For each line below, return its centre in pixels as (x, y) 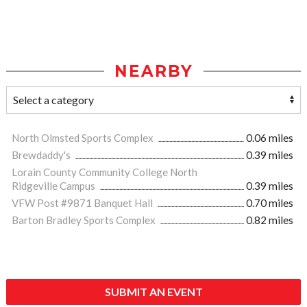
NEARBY (153, 72)
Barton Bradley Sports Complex (85, 220)
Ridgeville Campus (54, 186)
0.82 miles (270, 220)
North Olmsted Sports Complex (84, 138)
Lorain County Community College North (105, 172)
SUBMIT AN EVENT (153, 292)
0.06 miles (270, 138)
